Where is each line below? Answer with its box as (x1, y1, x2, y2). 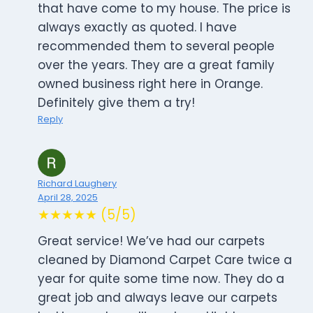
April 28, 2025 (38, 191, 98, 204)
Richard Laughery (38, 177, 117, 190)
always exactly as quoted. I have (38, 19, 237, 36)
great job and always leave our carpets (38, 289, 277, 307)
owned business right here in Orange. (38, 75, 263, 93)
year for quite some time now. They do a (38, 270, 284, 288)
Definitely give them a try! (38, 94, 195, 112)
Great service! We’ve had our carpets (38, 233, 265, 250)
